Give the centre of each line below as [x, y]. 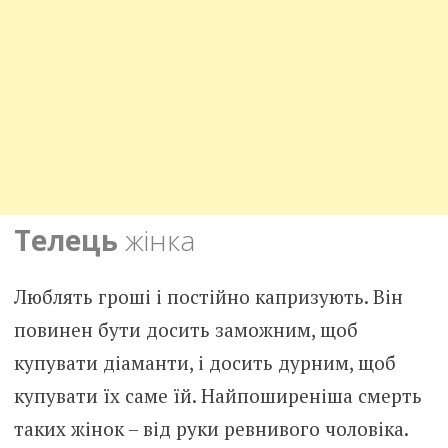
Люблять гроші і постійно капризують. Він [208, 297]
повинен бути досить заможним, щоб [185, 330]
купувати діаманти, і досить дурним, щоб [204, 363]
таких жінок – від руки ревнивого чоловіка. [211, 429]
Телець [65, 240]
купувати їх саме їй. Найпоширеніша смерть [217, 396]
